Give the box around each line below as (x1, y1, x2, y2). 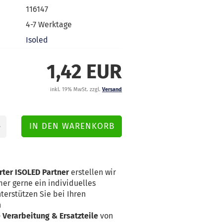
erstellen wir (69, 167, 116, 177)
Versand (102, 86, 122, 93)
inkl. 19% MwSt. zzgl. (50, 86, 102, 93)
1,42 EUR (47, 60, 122, 84)
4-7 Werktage (26, 19, 72, 29)
